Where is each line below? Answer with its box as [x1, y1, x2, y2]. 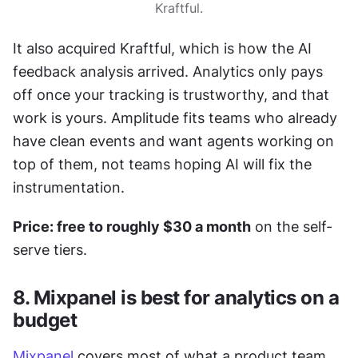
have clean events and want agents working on [13, 133, 334, 149]
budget [13, 308, 77, 332]
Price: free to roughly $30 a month [13, 218, 251, 235]
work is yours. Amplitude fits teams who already [13, 109, 337, 126]
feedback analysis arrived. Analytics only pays [13, 63, 323, 80]
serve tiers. [13, 241, 87, 258]
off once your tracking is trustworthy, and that [13, 86, 329, 103]
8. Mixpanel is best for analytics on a [13, 286, 339, 309]
